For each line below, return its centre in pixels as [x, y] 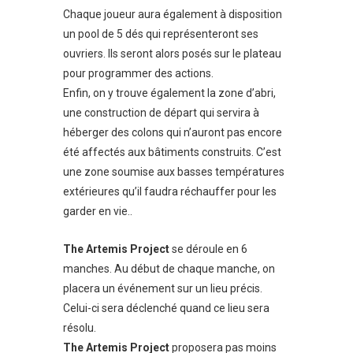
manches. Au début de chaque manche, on [169, 268]
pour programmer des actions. [138, 74]
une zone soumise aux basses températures [174, 172]
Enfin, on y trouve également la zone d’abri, [169, 93]
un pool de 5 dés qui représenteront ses [161, 34]
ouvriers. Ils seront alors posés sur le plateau [172, 54]
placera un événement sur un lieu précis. [163, 288]
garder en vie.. [98, 212]
